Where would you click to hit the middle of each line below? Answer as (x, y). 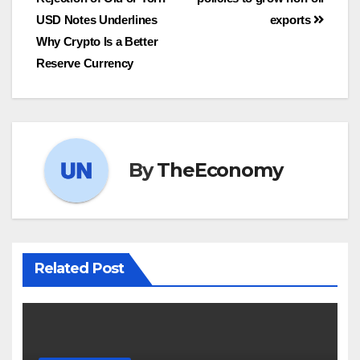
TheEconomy (220, 170)
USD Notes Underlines (97, 19)
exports (292, 19)
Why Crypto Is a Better (97, 41)
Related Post (79, 268)
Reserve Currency (85, 63)
